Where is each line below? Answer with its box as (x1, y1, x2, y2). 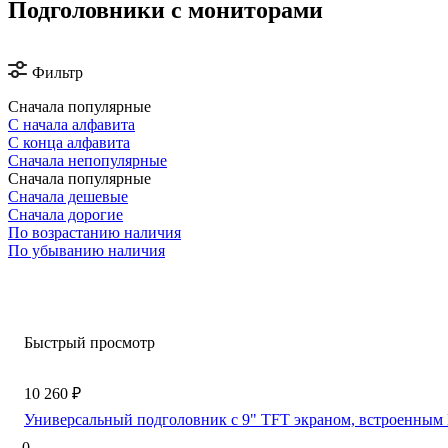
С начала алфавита (8, 115, 135, 133)
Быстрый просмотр (24, 333, 155, 351)
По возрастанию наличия (8, 223, 181, 241)
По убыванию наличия (8, 241, 165, 259)
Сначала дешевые (8, 187, 128, 205)
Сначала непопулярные (8, 151, 167, 169)
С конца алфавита (8, 133, 130, 151)
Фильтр (32, 63, 83, 81)
